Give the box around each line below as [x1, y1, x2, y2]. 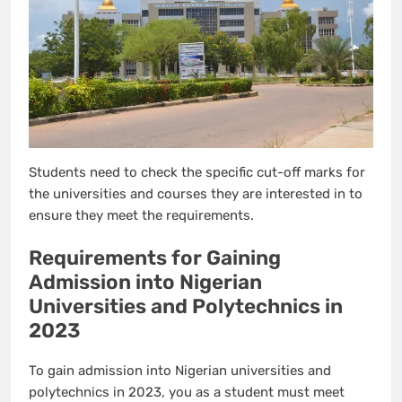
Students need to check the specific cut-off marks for [29, 163, 365, 180]
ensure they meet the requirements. [29, 206, 254, 223]
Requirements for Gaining [29, 246, 281, 271]
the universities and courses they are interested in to [29, 185, 363, 202]
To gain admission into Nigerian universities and [29, 363, 331, 380]
